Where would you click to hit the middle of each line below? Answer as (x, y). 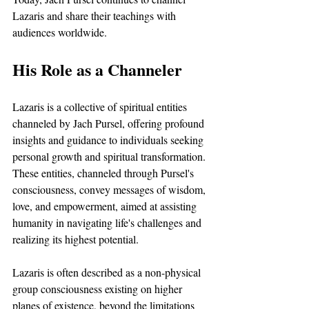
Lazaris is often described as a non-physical (108, 272)
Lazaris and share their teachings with (96, 15)
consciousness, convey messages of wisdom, (110, 189)
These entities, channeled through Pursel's (104, 172)
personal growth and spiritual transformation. (110, 156)
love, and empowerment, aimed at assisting (106, 206)
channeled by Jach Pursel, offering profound (110, 123)
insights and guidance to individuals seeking (109, 139)
